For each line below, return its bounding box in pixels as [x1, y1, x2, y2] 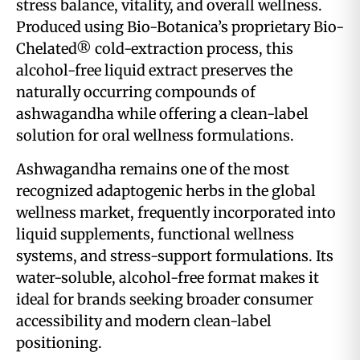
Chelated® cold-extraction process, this [16, 39, 293, 59]
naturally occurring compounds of [16, 83, 256, 102]
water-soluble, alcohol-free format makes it [16, 268, 319, 287]
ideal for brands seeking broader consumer [16, 289, 313, 309]
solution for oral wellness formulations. [16, 126, 294, 145]
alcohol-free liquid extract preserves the [16, 61, 292, 80]
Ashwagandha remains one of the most [16, 159, 289, 178]
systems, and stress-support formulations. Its [16, 246, 333, 265]
